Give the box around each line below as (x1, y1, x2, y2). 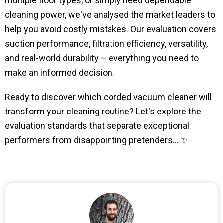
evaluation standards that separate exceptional (5, 120, 189, 131)
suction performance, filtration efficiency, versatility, (5, 38, 208, 49)
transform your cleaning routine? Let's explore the (5, 106, 201, 116)
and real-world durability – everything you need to (5, 52, 199, 63)
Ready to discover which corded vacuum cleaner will (5, 91, 212, 102)
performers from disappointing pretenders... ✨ (5, 134, 188, 145)
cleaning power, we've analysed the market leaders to (5, 9, 215, 20)
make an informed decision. (5, 67, 114, 78)
